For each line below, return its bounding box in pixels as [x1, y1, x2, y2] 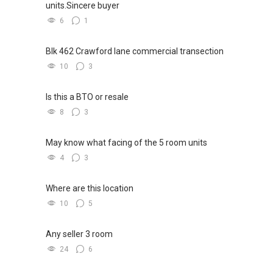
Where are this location [46, 183, 133, 194]
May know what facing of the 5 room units [46, 138, 207, 148]
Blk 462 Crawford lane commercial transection [46, 46, 224, 57]
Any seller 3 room [46, 229, 113, 239]
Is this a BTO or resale [46, 92, 129, 102]
